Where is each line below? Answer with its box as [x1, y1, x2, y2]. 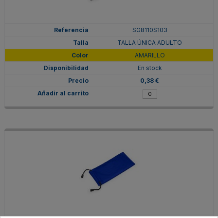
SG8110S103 [132, 26, 167, 34]
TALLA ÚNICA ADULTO [117, 38, 182, 46]
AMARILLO [133, 51, 166, 59]
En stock [137, 64, 162, 72]
